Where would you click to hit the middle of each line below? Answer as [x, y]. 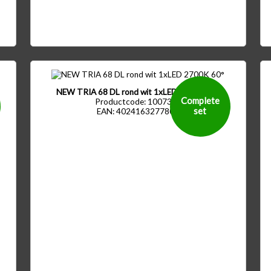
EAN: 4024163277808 [138, 112]
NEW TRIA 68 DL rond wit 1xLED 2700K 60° [138, 92]
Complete [200, 101]
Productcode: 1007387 [138, 102]
